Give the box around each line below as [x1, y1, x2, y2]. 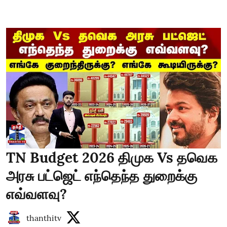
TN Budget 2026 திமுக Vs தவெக [6, 148, 217, 167]
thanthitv [26, 213, 61, 223]
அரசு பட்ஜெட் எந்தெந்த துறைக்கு [6, 167, 197, 185]
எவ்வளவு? [6, 185, 67, 203]
